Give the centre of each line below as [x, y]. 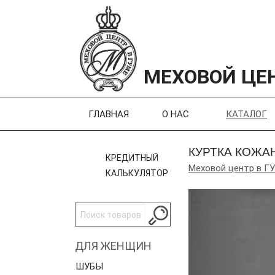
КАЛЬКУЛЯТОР [137, 173]
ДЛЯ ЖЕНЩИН [113, 246]
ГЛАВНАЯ [109, 114]
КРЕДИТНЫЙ [132, 158]
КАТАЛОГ [246, 114]
